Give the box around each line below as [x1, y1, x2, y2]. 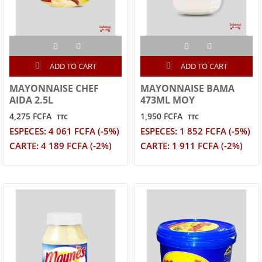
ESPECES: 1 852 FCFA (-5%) [140, 125, 250, 138]
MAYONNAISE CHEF [9, 82, 99, 95]
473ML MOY [140, 94, 195, 107]
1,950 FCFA [140, 111, 182, 122]
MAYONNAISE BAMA [140, 82, 235, 95]
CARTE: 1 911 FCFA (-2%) [140, 140, 243, 153]
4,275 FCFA [9, 111, 51, 122]
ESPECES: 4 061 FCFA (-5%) [9, 125, 119, 138]
